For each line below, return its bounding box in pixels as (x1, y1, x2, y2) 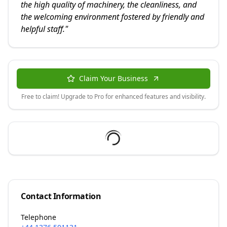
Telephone (21, 212, 56, 222)
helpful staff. (21, 23, 65, 35)
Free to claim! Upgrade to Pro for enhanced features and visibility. (21, 92, 206, 101)
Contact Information (21, 191, 101, 202)
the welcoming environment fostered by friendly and (21, 11, 204, 23)
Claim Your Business (79, 73, 148, 84)
